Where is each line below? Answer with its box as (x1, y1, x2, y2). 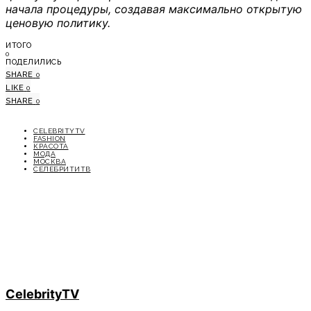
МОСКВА (33, 158, 66, 166)
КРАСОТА (33, 142, 69, 151)
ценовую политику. (6, 16, 110, 31)
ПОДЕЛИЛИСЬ (6, 58, 62, 67)
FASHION (33, 135, 66, 143)
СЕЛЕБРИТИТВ (33, 165, 91, 174)
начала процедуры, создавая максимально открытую (6, 2, 302, 17)
